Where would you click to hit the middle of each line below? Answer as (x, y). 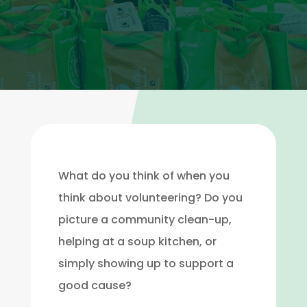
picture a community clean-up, (145, 220)
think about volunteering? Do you (150, 198)
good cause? (95, 285)
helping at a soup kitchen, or (137, 242)
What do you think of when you (144, 176)
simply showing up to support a (146, 263)
